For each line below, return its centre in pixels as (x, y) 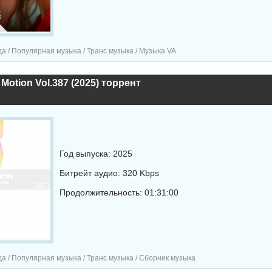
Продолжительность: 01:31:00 (119, 192)
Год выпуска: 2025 (96, 154)
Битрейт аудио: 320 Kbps (109, 173)
